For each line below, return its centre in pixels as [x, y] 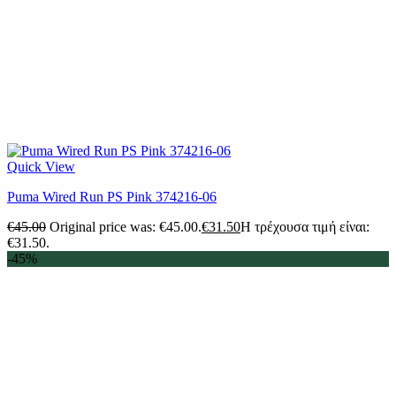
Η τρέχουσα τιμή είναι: [305, 227]
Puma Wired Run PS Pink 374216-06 [112, 197]
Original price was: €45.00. [126, 227]
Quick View [41, 167]
